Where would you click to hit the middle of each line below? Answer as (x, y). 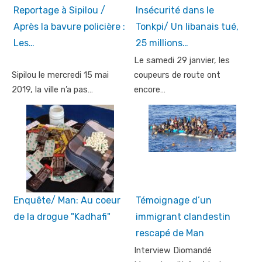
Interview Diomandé (173, 251)
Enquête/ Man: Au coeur (67, 201)
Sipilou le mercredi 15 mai (60, 75)
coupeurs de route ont (177, 75)
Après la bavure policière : (69, 27)
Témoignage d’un (174, 201)
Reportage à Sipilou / (59, 11)
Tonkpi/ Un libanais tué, (187, 27)
